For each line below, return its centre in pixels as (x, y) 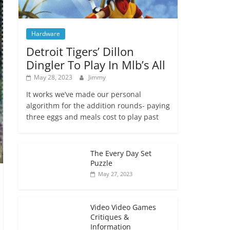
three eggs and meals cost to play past (92, 117)
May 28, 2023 (53, 77)
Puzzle (101, 163)
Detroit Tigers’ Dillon (80, 51)
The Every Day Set (121, 153)
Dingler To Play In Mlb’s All (96, 64)
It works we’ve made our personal (84, 94)
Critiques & (110, 217)
